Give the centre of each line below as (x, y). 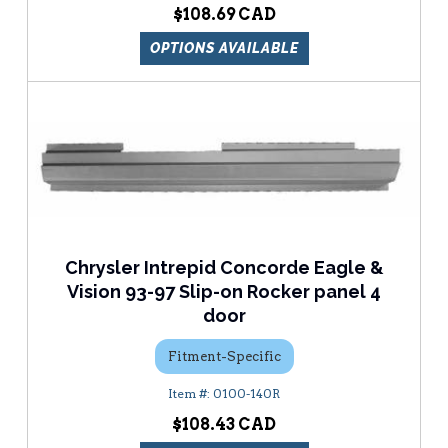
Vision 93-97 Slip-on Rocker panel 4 (224, 292)
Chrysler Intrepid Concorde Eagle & (224, 268)
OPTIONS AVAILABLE (224, 48)
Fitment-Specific (224, 356)
